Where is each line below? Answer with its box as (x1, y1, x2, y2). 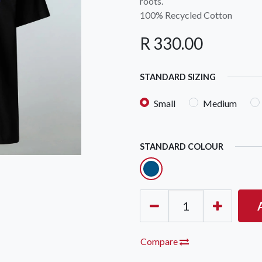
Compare (140, 236, 180, 247)
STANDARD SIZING (140, 72, 216, 82)
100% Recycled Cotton (140, 9, 232, 21)
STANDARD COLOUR (140, 142, 223, 152)
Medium (203, 98, 237, 109)
